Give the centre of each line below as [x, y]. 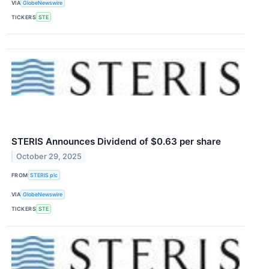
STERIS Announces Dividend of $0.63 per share [116, 142]
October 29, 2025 [49, 157]
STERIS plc [44, 175]
